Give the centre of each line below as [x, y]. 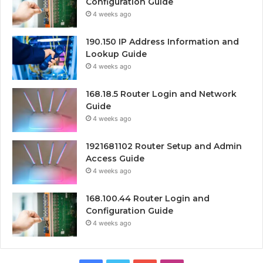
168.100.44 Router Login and [148, 198]
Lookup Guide [116, 54]
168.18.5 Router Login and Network [161, 94]
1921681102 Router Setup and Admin [164, 146]
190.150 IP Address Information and [162, 41]
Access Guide [115, 158]
